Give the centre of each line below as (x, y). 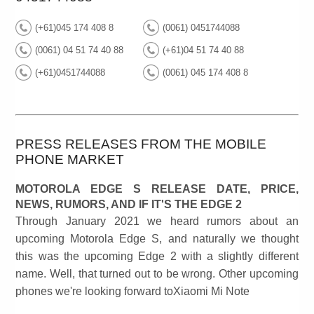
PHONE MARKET (70, 160)
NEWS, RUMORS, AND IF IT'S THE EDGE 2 (129, 205)
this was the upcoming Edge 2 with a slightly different (157, 257)
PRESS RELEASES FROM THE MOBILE (141, 144)
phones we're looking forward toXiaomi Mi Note (133, 292)
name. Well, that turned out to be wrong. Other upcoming (157, 274)
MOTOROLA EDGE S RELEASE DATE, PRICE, (157, 189)
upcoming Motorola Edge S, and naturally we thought (157, 239)
